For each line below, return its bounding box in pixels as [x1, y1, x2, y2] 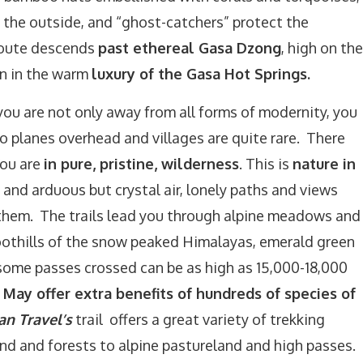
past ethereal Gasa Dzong [98, 39, 281, 57]
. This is [239, 155, 293, 173]
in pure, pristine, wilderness [44, 155, 239, 173]
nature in [293, 155, 356, 173]
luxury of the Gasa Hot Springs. [92, 65, 314, 83]
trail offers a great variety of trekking [72, 310, 325, 328]
